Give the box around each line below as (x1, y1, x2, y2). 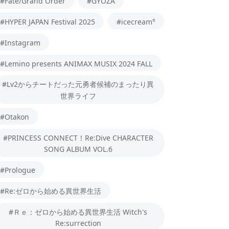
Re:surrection (55, 218, 101, 228)
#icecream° (117, 16, 155, 27)
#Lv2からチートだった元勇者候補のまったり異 (2, 79, 154, 89)
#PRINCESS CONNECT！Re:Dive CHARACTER (3, 132, 153, 143)
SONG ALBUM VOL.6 (43, 144, 112, 154)
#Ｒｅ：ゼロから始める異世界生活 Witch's (9, 207, 147, 217)
